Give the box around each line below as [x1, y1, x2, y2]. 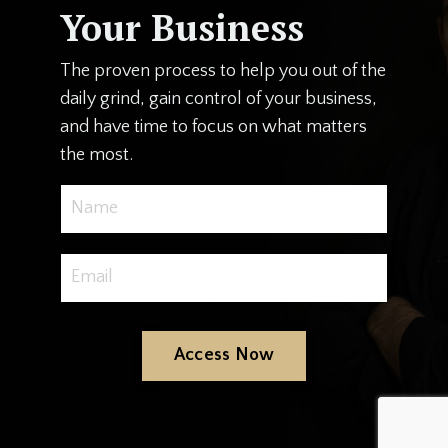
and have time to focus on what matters [60, 116, 367, 137]
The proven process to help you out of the [60, 60, 386, 81]
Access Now [173, 345, 275, 366]
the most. [60, 144, 133, 165]
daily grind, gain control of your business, [60, 88, 377, 109]
